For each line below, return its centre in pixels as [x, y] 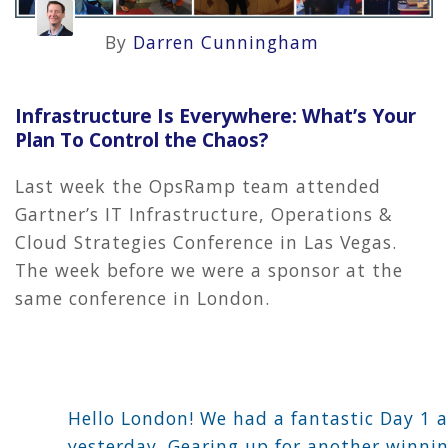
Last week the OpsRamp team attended [198, 185]
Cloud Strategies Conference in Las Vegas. [206, 241]
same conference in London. [142, 297]
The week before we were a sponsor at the [209, 269]
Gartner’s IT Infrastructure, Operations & [204, 213]
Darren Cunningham [226, 42]
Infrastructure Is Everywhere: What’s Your [215, 115]
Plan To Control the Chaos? [141, 139]
